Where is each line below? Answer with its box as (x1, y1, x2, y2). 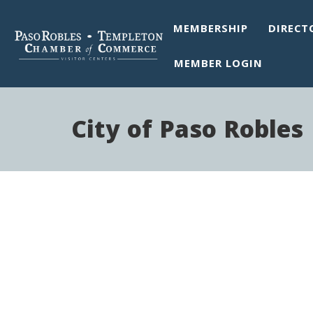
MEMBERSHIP (173, 21, 249, 39)
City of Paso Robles (71, 112, 303, 153)
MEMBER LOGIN (174, 56, 263, 74)
